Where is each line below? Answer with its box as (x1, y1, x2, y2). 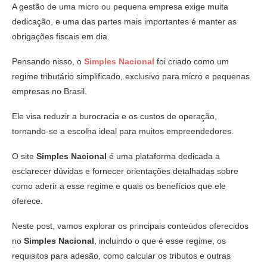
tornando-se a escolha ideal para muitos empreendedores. (12, 126, 234, 136)
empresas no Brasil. (12, 86, 87, 96)
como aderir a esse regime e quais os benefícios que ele (12, 181, 226, 191)
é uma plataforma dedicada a (107, 151, 220, 161)
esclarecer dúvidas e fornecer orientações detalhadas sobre (12, 166, 238, 176)
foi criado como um (154, 56, 229, 66)
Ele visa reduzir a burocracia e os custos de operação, (12, 111, 217, 121)
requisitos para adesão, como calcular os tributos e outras (12, 250, 231, 260)
